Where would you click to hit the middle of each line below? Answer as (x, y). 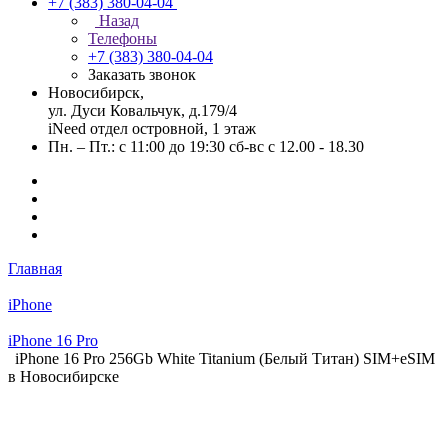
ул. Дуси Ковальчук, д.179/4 (142, 110)
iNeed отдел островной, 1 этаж (152, 128)
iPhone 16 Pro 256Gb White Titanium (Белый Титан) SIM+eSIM (225, 358)
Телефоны (122, 38)
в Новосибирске (63, 376)
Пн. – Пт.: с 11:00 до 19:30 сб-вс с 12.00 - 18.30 (206, 146)
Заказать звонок (142, 74)
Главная (35, 268)
